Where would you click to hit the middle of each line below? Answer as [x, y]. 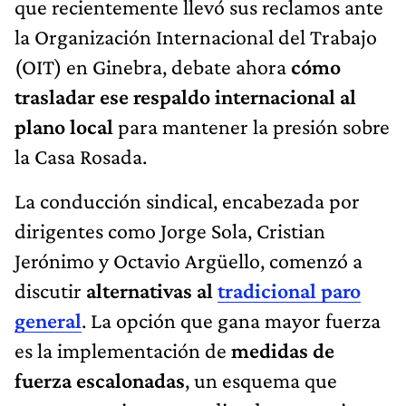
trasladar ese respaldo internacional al [185, 96]
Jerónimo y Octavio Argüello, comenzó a [188, 260]
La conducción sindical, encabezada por [187, 200]
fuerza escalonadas [100, 380]
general [48, 320]
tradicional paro [289, 290]
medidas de [283, 350]
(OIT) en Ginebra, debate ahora [153, 66]
